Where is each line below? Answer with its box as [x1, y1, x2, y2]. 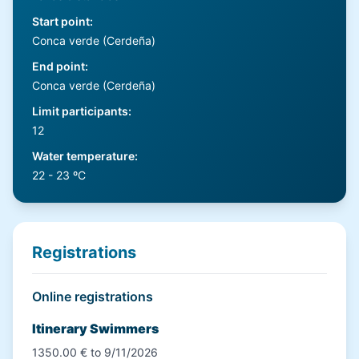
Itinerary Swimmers [32, 321, 159, 337]
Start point [32, 14, 90, 28]
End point [32, 59, 85, 73]
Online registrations [32, 288, 153, 305]
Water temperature [32, 149, 135, 163]
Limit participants [32, 104, 128, 118]
